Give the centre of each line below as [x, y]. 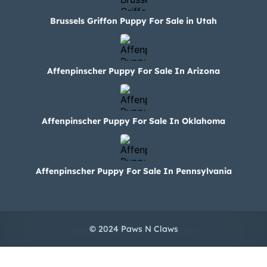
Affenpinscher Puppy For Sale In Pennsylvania [133, 171]
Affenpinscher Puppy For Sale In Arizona [133, 71]
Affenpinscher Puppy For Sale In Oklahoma [133, 121]
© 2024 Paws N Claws [133, 229]
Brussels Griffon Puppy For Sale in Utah [133, 21]
